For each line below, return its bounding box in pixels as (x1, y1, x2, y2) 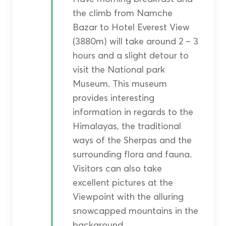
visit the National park (72, 64, 165, 76)
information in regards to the (72, 106, 193, 118)
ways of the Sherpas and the (72, 134, 192, 146)
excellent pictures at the (72, 177, 173, 189)
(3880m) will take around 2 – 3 (72, 35, 198, 47)
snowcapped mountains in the (72, 205, 198, 217)
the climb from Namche (72, 7, 173, 19)
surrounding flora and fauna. (72, 148, 192, 160)
